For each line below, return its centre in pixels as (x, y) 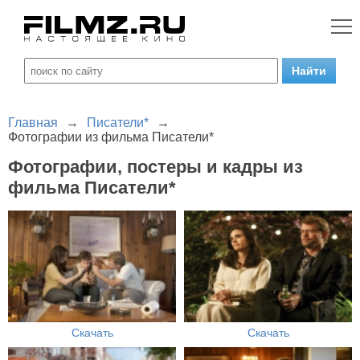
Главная (33, 123)
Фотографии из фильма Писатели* (111, 137)
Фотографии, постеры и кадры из (155, 167)
